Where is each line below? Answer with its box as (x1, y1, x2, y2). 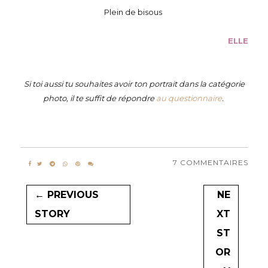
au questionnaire (156, 93, 222, 103)
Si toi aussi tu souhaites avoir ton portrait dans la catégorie (23, 79, 245, 89)
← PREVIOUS (35, 189, 99, 200)
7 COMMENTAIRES (172, 158, 248, 167)
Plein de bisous (104, 7, 165, 17)
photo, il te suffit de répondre (42, 93, 156, 103)
